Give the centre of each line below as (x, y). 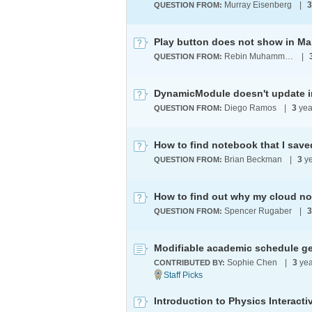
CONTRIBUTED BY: (190, 263)
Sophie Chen (252, 263)
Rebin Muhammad (289, 56)
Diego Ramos (250, 108)
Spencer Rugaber (258, 211)
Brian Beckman (253, 159)
